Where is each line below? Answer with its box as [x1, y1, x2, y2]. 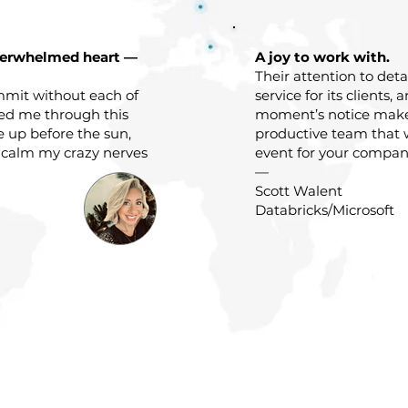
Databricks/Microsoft [255, 201, 394, 219]
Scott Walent [255, 182, 342, 199]
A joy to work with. [255, 48, 390, 66]
